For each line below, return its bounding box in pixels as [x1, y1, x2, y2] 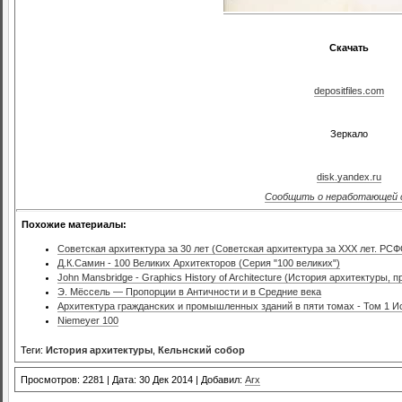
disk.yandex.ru [316, 171, 381, 183]
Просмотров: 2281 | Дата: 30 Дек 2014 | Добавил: [21, 374, 245, 385]
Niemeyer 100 [57, 314, 118, 326]
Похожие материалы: [22, 219, 127, 231]
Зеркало [329, 128, 368, 140]
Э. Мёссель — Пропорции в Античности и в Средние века [57, 285, 321, 297]
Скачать [328, 42, 369, 54]
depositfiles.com [313, 85, 384, 97]
